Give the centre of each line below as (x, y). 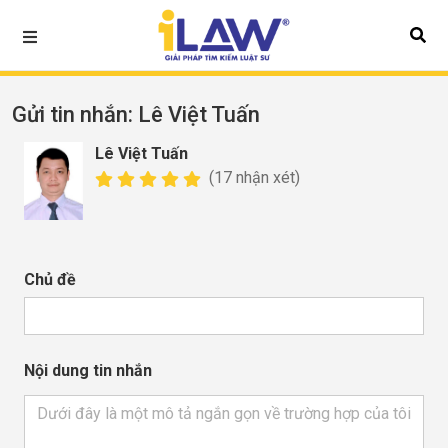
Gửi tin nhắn (70, 114)
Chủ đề (50, 280)
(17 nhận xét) (252, 177)
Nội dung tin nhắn (88, 371)
